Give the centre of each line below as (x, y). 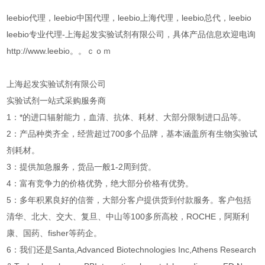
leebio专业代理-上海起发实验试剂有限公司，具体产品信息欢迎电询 (131, 35)
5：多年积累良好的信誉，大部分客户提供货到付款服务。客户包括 (129, 200)
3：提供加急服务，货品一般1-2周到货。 (82, 167)
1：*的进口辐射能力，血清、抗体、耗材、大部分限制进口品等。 (127, 117)
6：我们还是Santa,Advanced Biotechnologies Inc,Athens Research (132, 250)
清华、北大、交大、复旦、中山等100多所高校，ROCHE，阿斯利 (128, 217)
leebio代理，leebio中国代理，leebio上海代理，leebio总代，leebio (129, 18)
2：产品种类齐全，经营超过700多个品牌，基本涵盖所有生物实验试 (132, 134)
